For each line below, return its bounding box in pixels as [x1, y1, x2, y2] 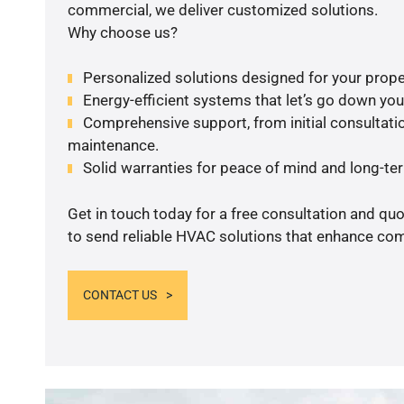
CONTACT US [82, 288, 157, 303]
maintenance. [67, 136, 159, 155]
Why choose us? [67, 23, 178, 41]
